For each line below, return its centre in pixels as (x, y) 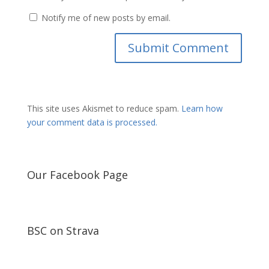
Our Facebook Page (77, 175)
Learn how (202, 108)
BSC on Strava (63, 231)
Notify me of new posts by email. (106, 18)
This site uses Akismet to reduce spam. (104, 108)
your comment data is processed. (92, 122)
